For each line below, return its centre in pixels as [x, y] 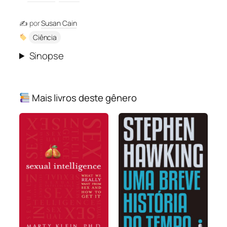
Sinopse [46, 55]
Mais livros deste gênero [83, 98]
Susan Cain [59, 23]
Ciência [45, 37]
